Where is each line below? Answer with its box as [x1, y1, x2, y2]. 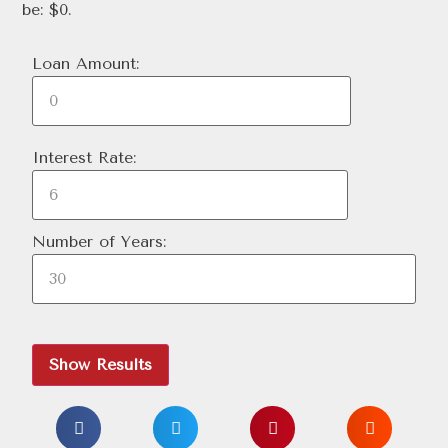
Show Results [49, 355, 153, 375]
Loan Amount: [32, 54, 140, 74]
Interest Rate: [32, 148, 137, 168]
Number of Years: [32, 232, 167, 252]
